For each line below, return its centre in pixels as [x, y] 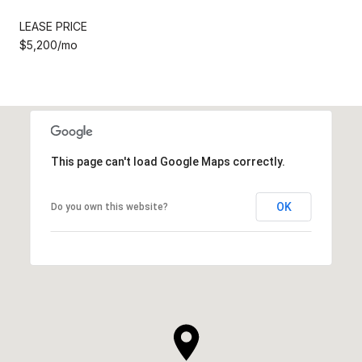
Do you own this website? [109, 206]
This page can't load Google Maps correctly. [168, 161]
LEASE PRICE [53, 26]
